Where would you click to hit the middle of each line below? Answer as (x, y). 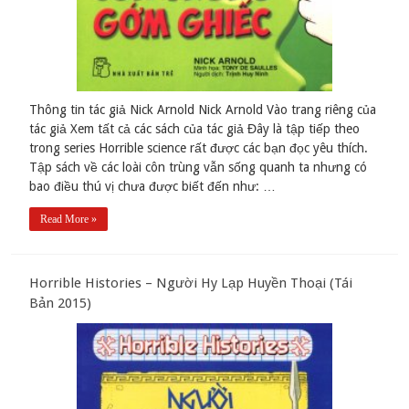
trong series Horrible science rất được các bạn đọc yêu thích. (199, 148)
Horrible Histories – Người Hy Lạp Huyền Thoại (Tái (191, 283)
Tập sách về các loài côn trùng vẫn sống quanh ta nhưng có (199, 168)
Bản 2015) (61, 304)
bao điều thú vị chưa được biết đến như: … (153, 187)
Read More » (69, 220)
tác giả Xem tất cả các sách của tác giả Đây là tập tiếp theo (195, 129)
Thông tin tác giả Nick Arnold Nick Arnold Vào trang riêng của (203, 110)
